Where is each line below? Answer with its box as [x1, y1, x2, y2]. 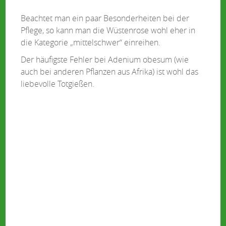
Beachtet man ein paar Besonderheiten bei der [21, 13, 190, 24]
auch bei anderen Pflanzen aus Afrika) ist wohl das [21, 66, 199, 77]
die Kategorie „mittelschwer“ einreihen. [21, 37, 161, 48]
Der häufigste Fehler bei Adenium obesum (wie [21, 54, 189, 65]
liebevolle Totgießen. [21, 78, 95, 89]
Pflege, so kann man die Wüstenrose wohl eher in [21, 25, 196, 36]
